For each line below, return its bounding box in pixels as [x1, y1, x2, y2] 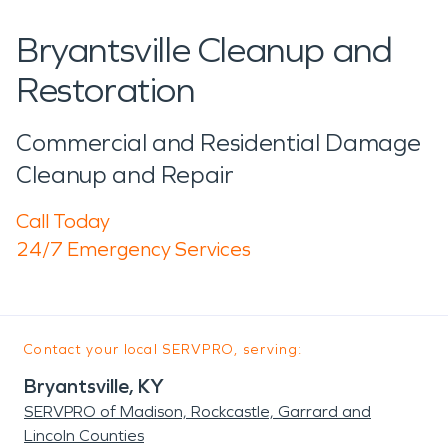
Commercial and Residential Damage [16, 128, 422, 157]
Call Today [16, 208, 110, 233]
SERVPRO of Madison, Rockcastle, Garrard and [24, 401, 371, 421]
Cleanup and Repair [16, 160, 234, 189]
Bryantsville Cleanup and [16, 28, 393, 72]
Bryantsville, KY [24, 373, 164, 398]
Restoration [16, 68, 195, 112]
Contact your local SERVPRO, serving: [24, 340, 303, 358]
